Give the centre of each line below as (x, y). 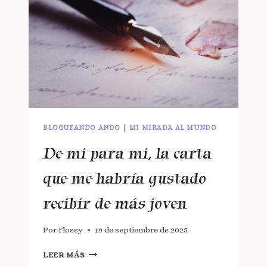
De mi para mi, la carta (127, 153)
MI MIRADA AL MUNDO (173, 127)
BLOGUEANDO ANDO (82, 127)
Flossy (71, 230)
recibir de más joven (115, 203)
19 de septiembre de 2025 (142, 230)
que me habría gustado (125, 178)
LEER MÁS (64, 255)
